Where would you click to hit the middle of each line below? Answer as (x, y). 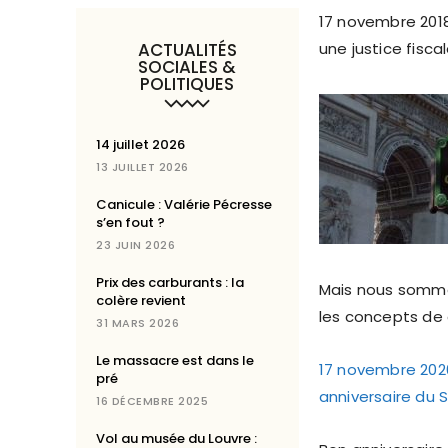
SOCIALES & (187, 67)
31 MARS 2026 (137, 323)
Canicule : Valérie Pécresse (184, 205)
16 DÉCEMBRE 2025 (152, 401)
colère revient (141, 301)
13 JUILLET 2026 (142, 167)
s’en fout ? (130, 223)
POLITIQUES (187, 84)
